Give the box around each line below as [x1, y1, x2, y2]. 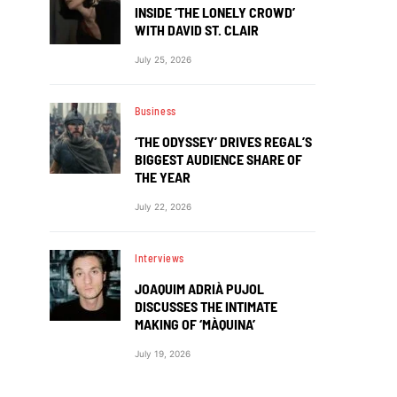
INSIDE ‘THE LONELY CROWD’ [135, 3, 295, 20]
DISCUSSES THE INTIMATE [135, 297, 277, 315]
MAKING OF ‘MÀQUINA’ [135, 315, 255, 332]
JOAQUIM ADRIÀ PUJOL [135, 279, 264, 297]
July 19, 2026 [135, 347, 191, 359]
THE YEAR [135, 167, 191, 185]
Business [135, 104, 176, 117]
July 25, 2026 [135, 53, 191, 65]
